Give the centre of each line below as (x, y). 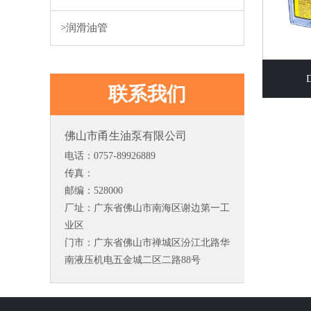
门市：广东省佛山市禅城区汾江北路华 (147, 243)
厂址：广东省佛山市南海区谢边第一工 (147, 208)
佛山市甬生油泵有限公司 (126, 136)
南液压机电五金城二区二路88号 (133, 260)
